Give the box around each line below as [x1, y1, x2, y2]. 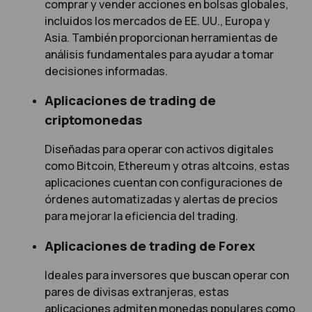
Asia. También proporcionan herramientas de [45, 29, 278, 45]
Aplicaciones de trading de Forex [45, 236, 256, 255]
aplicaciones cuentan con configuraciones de [45, 175, 283, 191]
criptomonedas [45, 110, 142, 129]
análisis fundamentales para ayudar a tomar [45, 46, 274, 62]
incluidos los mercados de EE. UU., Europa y [45, 13, 270, 29]
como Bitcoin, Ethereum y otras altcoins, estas [45, 158, 290, 174]
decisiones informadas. [45, 63, 168, 79]
